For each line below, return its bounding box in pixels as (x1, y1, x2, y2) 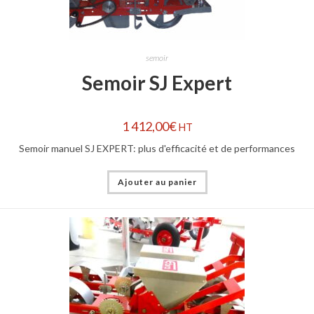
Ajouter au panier (117, 176, 197, 187)
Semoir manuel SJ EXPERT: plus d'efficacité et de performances (19, 142, 295, 154)
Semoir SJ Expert (82, 70, 232, 95)
